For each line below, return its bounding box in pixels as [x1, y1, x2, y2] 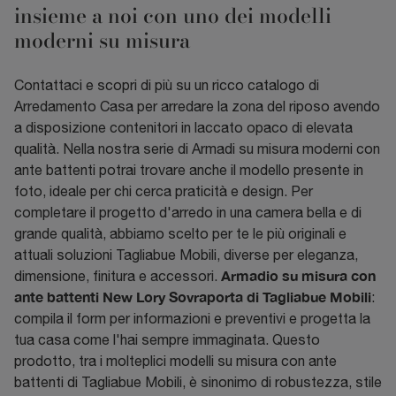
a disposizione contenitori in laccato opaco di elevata [14, 119, 353, 136]
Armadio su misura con [221, 267, 376, 285]
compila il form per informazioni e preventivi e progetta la [14, 310, 370, 327]
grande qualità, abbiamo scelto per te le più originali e [14, 225, 346, 242]
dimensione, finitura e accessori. [14, 268, 221, 285]
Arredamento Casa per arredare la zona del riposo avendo [14, 98, 380, 115]
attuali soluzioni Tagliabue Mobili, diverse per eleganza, [14, 247, 358, 263]
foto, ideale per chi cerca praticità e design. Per [14, 183, 313, 200]
